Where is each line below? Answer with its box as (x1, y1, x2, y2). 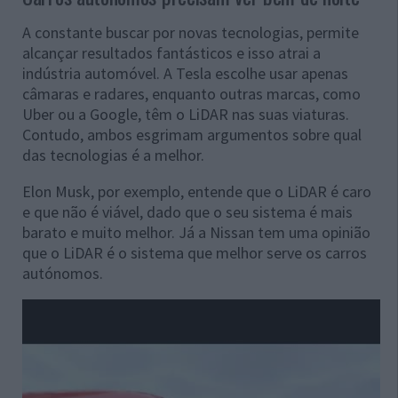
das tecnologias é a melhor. (22, 145, 204, 166)
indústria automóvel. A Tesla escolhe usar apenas (22, 63, 348, 84)
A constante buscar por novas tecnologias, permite (22, 22, 359, 44)
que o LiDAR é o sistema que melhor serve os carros (22, 243, 367, 264)
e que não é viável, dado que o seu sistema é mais (22, 202, 353, 223)
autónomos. (22, 263, 103, 284)
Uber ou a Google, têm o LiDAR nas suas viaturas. (22, 104, 349, 125)
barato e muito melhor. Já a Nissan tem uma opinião (22, 222, 370, 243)
